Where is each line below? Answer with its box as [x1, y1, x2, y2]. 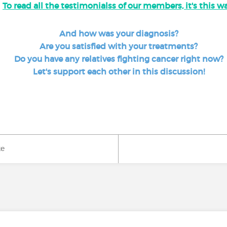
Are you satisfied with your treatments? [40, 41, 198, 51]
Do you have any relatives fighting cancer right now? [14, 54, 223, 64]
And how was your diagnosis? [59, 28, 178, 39]
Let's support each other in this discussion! [32, 66, 205, 77]
